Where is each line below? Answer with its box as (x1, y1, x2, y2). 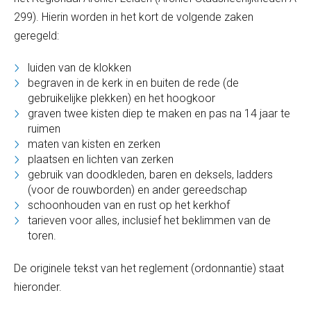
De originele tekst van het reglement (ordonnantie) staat (14, 262, 284, 275)
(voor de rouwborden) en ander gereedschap (28, 183, 247, 196)
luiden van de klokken (28, 61, 131, 74)
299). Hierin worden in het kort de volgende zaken (14, 10, 253, 24)
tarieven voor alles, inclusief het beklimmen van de (28, 214, 271, 227)
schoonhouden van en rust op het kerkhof (28, 199, 230, 212)
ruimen (28, 122, 60, 135)
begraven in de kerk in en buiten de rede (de (28, 76, 239, 90)
